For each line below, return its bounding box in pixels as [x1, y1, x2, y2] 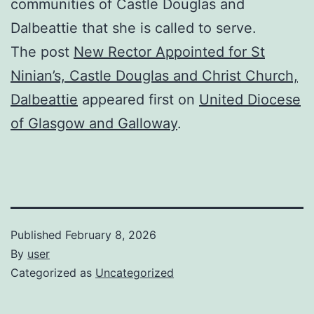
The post [11, 43, 74, 60]
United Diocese [199, 90, 301, 108]
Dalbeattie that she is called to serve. [11, 19, 257, 36]
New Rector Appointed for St [74, 43, 265, 60]
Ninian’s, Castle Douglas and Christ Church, [11, 67, 298, 84]
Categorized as [11, 265, 95, 280]
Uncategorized [95, 265, 174, 280]
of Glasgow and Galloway [11, 114, 177, 132]
